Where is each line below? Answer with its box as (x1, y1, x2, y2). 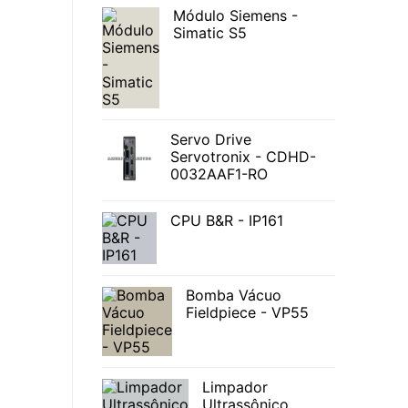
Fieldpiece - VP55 (186, 303, 309, 322)
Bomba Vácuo (186, 286, 281, 305)
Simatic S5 (173, 24, 247, 43)
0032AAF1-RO (170, 165, 268, 184)
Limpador (202, 378, 268, 397)
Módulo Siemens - (173, 6, 298, 25)
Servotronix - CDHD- (170, 148, 316, 167)
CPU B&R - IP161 (170, 211, 283, 230)
